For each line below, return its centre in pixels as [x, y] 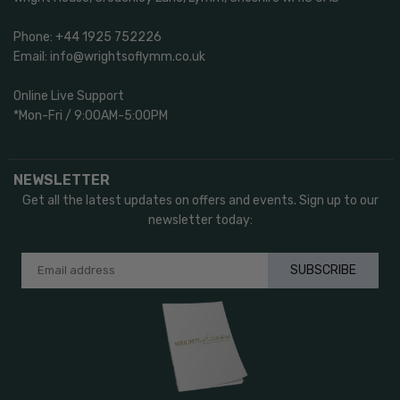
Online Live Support [69, 96]
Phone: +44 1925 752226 [87, 37]
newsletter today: [200, 220]
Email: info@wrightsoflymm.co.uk [109, 56]
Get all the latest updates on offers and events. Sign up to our [200, 200]
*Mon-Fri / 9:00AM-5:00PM [91, 115]
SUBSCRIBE [323, 270]
